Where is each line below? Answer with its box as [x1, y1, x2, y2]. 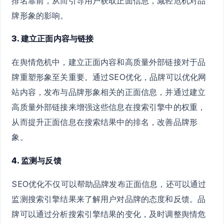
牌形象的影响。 [11, 10, 68, 20]
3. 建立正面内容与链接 [11, 33, 94, 44]
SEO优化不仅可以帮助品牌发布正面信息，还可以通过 [11, 178, 206, 189]
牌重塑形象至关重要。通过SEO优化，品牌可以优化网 [11, 72, 206, 82]
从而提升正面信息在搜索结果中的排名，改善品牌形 [11, 117, 198, 127]
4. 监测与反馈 [11, 155, 61, 165]
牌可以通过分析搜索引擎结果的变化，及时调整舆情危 [11, 208, 206, 219]
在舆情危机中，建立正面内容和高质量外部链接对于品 [11, 57, 206, 67]
